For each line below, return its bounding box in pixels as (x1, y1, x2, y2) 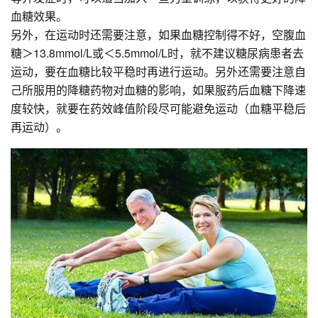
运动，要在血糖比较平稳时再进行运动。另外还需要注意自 (11, 62, 306, 79)
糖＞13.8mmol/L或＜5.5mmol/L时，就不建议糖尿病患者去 (11, 44, 304, 61)
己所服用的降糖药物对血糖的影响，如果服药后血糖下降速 (11, 81, 306, 98)
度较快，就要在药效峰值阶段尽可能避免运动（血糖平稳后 (11, 99, 306, 116)
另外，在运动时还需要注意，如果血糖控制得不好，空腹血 (11, 26, 306, 43)
